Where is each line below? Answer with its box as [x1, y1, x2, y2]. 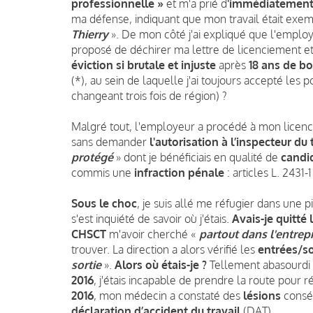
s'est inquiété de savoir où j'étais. [71, 211, 232, 226]
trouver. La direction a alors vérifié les [71, 242, 258, 256]
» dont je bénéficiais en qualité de [113, 150, 281, 164]
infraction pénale [134, 165, 224, 180]
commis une [71, 165, 134, 180]
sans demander [71, 134, 150, 149]
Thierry [71, 27, 108, 41]
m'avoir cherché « [106, 226, 199, 241]
